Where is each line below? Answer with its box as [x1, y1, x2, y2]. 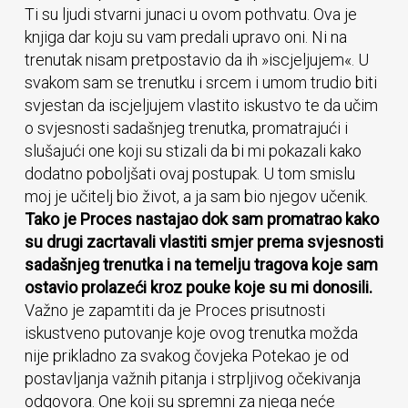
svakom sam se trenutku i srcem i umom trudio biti [24, 73, 377, 92]
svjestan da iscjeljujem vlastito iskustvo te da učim [24, 96, 378, 115]
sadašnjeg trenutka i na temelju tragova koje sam [24, 255, 378, 274]
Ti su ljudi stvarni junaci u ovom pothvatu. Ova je [24, 5, 357, 24]
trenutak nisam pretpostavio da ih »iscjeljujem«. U [24, 50, 369, 69]
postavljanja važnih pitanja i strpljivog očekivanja [24, 369, 361, 388]
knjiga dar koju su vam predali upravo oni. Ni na [24, 27, 347, 46]
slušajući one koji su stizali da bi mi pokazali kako [24, 141, 362, 160]
